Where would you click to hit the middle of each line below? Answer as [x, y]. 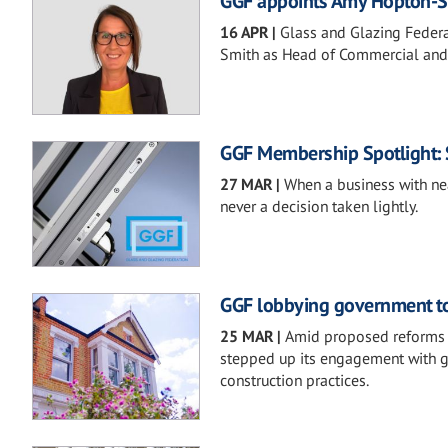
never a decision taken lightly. [319, 206]
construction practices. [294, 380]
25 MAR [246, 336]
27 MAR [246, 184]
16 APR [244, 32]
